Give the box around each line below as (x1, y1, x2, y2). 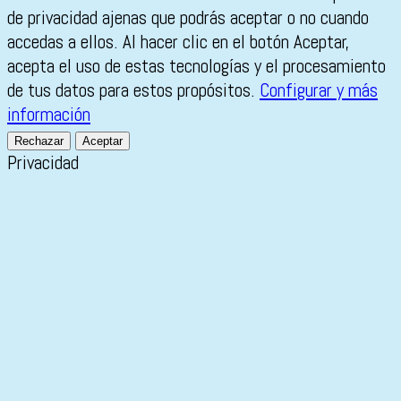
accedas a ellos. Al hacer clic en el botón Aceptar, (7, 30, 350, 55)
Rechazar (14, 134, 64, 149)
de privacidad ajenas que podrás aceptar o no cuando (7, 5, 369, 30)
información (7, 102, 90, 127)
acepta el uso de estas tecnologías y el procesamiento (7, 54, 386, 79)
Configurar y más (260, 78, 378, 103)
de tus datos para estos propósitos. (7, 78, 260, 103)
